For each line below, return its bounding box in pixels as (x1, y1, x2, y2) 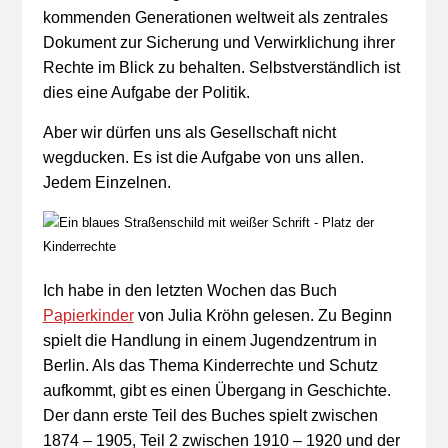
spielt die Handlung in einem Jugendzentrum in (42, 332, 377, 349)
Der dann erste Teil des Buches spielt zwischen (42, 407, 378, 424)
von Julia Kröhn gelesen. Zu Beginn (133, 307, 392, 324)
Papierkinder (42, 307, 134, 324)
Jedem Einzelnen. (42, 174, 171, 191)
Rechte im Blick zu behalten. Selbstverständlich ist (42, 59, 400, 76)
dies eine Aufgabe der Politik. (42, 84, 250, 101)
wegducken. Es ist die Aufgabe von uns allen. (42, 149, 364, 166)
